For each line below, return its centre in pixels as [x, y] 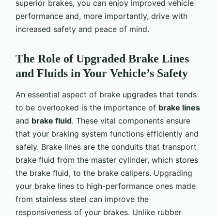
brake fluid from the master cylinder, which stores [107, 160]
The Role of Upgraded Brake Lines [102, 58]
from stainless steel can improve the [82, 199]
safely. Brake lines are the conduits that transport [106, 147]
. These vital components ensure [131, 120]
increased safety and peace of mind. [82, 29]
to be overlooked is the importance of [87, 107]
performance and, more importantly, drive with [101, 16]
